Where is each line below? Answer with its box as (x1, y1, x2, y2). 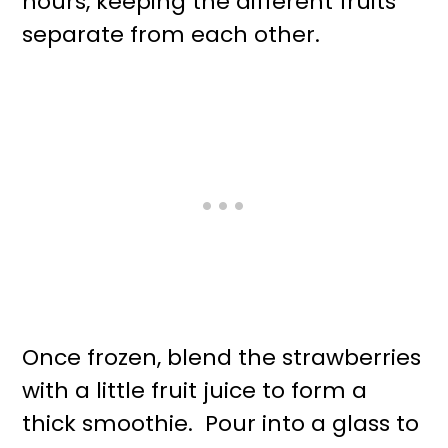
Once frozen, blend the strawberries (22, 342, 422, 374)
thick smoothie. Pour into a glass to (22, 408, 420, 440)
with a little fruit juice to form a (22, 375, 368, 407)
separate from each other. (22, 19, 321, 51)
